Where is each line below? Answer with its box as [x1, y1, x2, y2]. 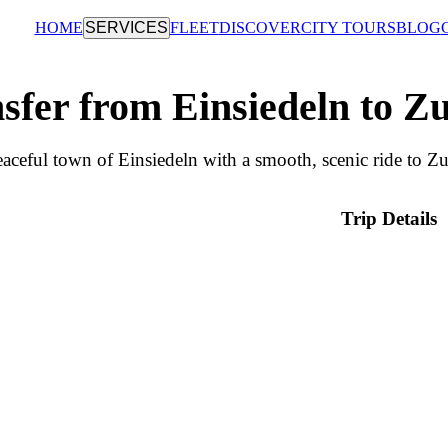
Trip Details [340, 207, 437, 229]
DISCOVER [218, 19, 301, 36]
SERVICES [84, 19, 168, 36]
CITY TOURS [300, 19, 396, 36]
